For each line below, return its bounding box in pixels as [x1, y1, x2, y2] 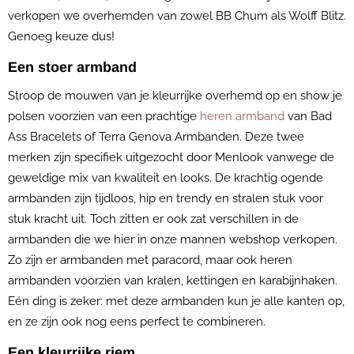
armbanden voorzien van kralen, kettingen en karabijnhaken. [8, 273, 337, 288]
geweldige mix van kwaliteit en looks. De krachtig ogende [8, 171, 323, 185]
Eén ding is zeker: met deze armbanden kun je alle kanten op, [8, 294, 345, 308]
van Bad [284, 109, 332, 123]
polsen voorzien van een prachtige [8, 109, 200, 123]
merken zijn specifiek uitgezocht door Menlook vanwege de [8, 150, 334, 164]
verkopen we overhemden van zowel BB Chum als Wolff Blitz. [8, 9, 346, 23]
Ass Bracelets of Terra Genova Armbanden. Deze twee [8, 130, 304, 144]
